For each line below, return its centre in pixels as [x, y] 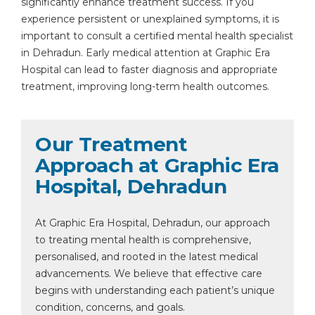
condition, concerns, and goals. [110, 307]
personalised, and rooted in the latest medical [147, 257]
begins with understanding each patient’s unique [155, 290]
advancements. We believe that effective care [149, 274]
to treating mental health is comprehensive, [143, 240]
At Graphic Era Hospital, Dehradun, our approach [153, 223]
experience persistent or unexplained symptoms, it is [150, 19]
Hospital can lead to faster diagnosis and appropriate [149, 70]
